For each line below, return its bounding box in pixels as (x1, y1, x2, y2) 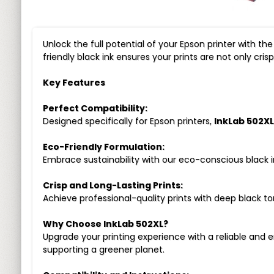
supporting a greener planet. (42, 243, 165, 256)
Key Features (42, 76, 105, 89)
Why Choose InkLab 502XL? (42, 218, 168, 230)
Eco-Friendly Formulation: (42, 141, 165, 153)
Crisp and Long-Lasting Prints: (42, 179, 183, 191)
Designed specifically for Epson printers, (42, 115, 214, 127)
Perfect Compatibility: (42, 102, 147, 114)
